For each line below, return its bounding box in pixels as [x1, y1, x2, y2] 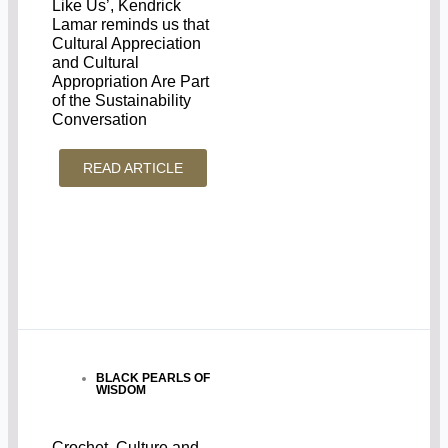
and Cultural [52, 54, 140, 72]
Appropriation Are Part [52, 73, 210, 91]
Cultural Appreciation [52, 35, 202, 53]
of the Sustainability [52, 92, 192, 110]
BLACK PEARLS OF [96, 371, 211, 386]
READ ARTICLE [83, 160, 184, 177]
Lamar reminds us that [52, 16, 210, 34]
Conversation [52, 111, 148, 129]
